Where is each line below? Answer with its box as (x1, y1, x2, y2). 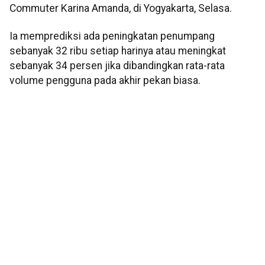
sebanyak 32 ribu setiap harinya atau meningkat (9, 45, 226, 57)
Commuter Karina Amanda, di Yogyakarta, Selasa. (9, 2, 232, 14)
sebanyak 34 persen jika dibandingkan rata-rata (9, 60, 225, 72)
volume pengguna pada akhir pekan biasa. (9, 75, 201, 87)
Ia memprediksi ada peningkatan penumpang (9, 30, 215, 43)
